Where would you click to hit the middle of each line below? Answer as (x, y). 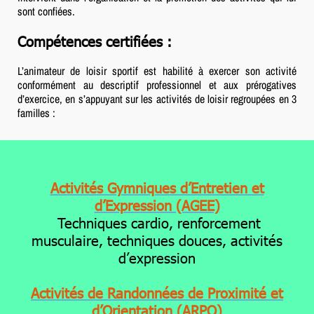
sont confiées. (46, 11)
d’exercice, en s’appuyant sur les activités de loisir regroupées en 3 (157, 98)
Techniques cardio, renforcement (157, 222)
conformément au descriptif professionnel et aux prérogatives (157, 84)
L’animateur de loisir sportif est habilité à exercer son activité (157, 70)
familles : (36, 112)
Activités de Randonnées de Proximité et (157, 292)
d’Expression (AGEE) (157, 204)
